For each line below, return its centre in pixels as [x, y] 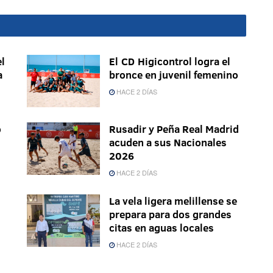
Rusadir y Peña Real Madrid [174, 129]
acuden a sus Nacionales [168, 143]
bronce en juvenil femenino [174, 75]
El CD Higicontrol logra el [170, 62]
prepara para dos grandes [170, 214]
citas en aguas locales [161, 228]
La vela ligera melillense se [173, 201]
